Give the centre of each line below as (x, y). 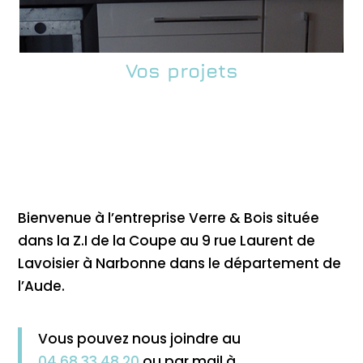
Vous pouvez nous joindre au (140, 338)
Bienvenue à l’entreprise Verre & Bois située (169, 218)
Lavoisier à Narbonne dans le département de (180, 263)
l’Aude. (42, 286)
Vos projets (181, 70)
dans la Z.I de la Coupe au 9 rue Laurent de (167, 240)
